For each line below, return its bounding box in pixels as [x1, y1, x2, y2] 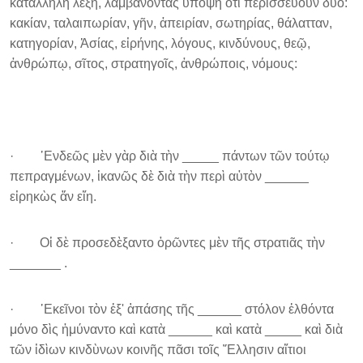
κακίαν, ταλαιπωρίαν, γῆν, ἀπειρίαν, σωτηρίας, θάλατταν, [10, 16, 332, 30]
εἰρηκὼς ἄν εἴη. [10, 190, 96, 203]
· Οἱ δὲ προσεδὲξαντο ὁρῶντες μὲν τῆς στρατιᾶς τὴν [10, 236, 325, 250]
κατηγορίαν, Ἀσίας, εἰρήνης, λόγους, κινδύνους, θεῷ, [10, 36, 310, 50]
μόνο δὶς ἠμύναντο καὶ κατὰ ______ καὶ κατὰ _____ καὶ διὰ [10, 322, 343, 336]
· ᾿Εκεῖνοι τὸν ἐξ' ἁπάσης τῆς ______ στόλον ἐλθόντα [10, 302, 334, 316]
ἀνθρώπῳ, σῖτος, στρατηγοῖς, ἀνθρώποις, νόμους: [10, 57, 297, 70]
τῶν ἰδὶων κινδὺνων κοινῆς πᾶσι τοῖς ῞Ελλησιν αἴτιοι [10, 343, 306, 357]
